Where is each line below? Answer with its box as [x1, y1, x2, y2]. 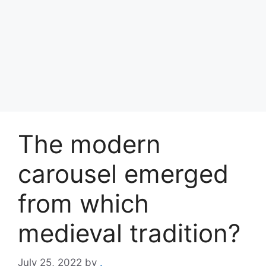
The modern [18, 129, 161, 159]
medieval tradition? [18, 218, 240, 248]
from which [18, 188, 149, 218]
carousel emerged [18, 159, 229, 189]
